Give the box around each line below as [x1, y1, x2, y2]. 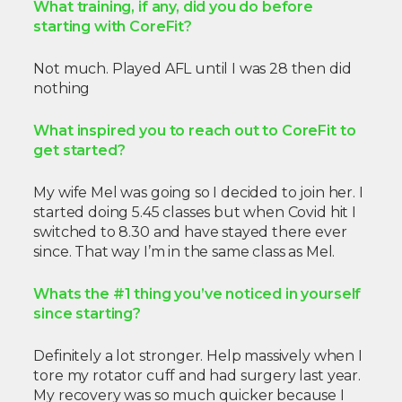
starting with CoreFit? [33, 18, 192, 36]
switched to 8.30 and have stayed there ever [33, 223, 347, 241]
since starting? [33, 305, 142, 323]
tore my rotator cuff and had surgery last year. [33, 367, 361, 385]
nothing [33, 80, 91, 98]
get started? [33, 142, 126, 160]
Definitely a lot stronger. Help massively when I [33, 347, 363, 365]
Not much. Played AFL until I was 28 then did [33, 60, 352, 78]
